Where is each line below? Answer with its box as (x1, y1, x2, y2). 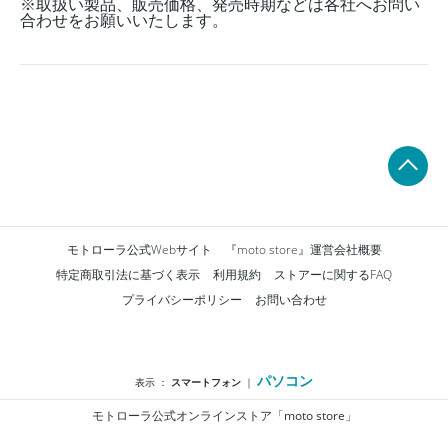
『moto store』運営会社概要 (224, 240, 382, 258)
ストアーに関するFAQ (274, 265, 392, 283)
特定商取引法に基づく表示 (56, 265, 200, 283)
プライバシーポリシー (121, 290, 242, 308)
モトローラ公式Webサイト (66, 240, 212, 258)
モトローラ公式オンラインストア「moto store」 (91, 406, 357, 424)
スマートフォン (171, 374, 241, 389)
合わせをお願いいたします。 (20, 9, 228, 32)
